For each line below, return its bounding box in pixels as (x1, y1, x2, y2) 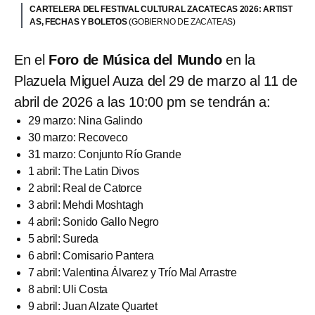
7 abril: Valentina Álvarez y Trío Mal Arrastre (28, 266, 237, 278)
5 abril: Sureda (28, 232, 99, 245)
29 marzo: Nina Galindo (28, 114, 143, 127)
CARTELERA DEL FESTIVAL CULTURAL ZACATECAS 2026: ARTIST (30, 4, 292, 14)
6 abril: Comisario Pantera (28, 249, 154, 262)
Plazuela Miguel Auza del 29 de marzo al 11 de (14, 72, 297, 89)
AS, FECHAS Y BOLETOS (30, 16, 129, 27)
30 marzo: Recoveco (28, 131, 128, 143)
